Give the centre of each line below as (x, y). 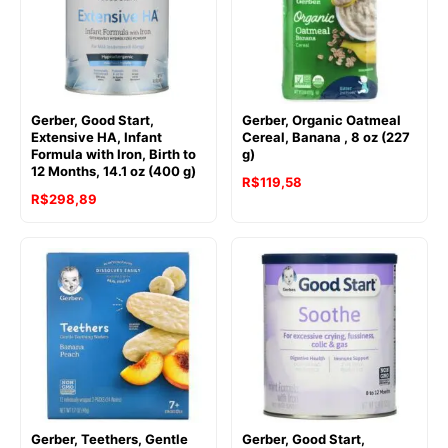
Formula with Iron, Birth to (113, 154)
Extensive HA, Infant (96, 137)
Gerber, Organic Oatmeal (321, 120)
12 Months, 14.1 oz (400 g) (113, 171)
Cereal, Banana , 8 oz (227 (326, 137)
